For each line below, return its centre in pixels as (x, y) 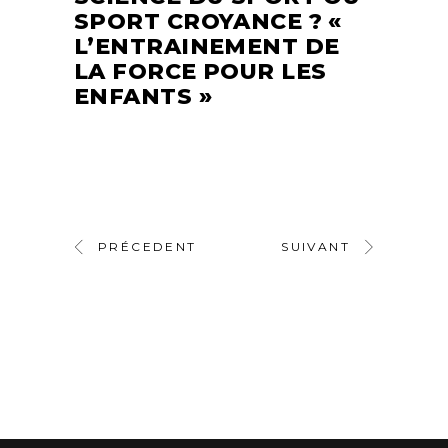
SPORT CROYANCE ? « (208, 21)
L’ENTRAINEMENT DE (207, 46)
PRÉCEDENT (147, 246)
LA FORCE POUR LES (200, 71)
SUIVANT (315, 246)
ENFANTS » (143, 96)
